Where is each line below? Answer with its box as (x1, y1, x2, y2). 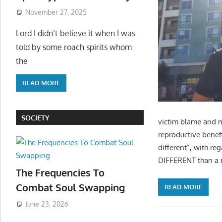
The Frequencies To (16, 166, 105, 179)
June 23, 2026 (25, 199, 68, 208)
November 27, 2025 (25, 7, 87, 16)
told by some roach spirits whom (16, 42, 132, 52)
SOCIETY (21, 113, 50, 122)
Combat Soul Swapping (16, 181, 125, 194)
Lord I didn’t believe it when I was (16, 28, 135, 38)
